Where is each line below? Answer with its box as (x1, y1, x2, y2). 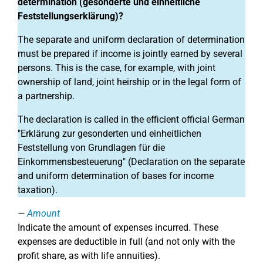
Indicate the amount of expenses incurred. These (18, 222, 218, 233)
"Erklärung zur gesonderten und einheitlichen (18, 128, 201, 139)
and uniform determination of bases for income (18, 170, 214, 181)
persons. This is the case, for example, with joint (18, 62, 215, 73)
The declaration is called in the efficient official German (18, 114, 245, 125)
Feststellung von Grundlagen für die (18, 142, 165, 153)
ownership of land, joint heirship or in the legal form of (18, 76, 241, 87)
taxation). (18, 184, 58, 195)
